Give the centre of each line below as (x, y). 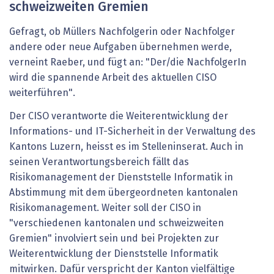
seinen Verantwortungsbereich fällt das (99, 162)
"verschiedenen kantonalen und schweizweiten (117, 223)
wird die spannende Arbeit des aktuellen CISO (113, 78)
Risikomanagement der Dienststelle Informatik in (121, 177)
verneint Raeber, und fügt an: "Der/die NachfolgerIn (128, 63)
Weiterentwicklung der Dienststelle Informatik (114, 254)
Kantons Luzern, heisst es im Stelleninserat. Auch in (126, 146)
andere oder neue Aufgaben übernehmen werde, (120, 47)
